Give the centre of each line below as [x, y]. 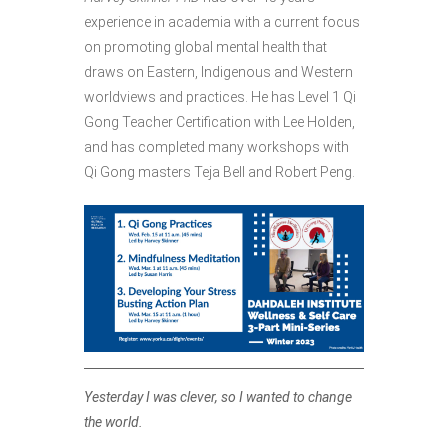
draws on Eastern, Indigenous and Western [218, 72]
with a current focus [297, 22]
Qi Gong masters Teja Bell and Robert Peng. [219, 172]
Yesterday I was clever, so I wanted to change [218, 396]
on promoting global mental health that [205, 47]
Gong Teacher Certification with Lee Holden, [219, 122]
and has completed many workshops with [216, 147]
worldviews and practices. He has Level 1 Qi [220, 97]
